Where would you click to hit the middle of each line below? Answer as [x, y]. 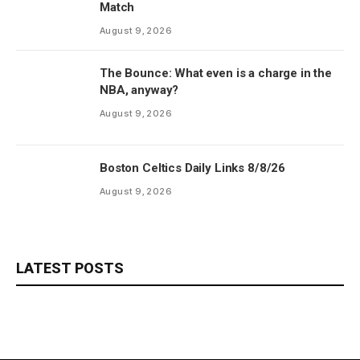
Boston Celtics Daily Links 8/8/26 [193, 168]
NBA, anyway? [139, 90]
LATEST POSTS [70, 268]
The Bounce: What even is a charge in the [216, 73]
